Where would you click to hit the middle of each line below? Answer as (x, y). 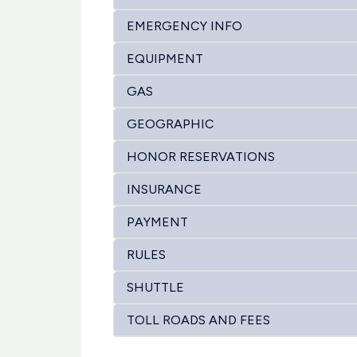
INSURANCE (164, 189)
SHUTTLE (155, 287)
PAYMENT (157, 222)
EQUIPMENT (165, 59)
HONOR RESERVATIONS (201, 157)
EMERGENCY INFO (184, 26)
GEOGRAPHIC (171, 124)
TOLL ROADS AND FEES (198, 320)
